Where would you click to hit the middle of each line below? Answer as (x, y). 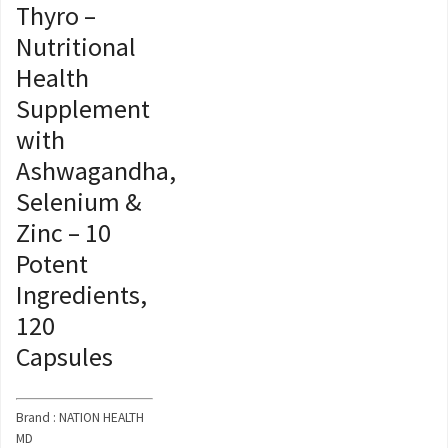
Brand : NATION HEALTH (80, 417)
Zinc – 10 (63, 233)
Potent (52, 264)
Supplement (83, 109)
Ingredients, (81, 295)
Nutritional (76, 47)
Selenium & (78, 202)
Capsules (64, 357)
